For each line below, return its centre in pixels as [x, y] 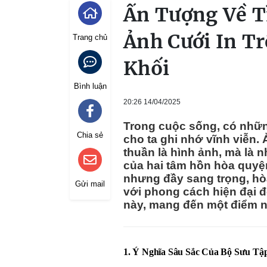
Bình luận [90, 86]
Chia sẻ [90, 135]
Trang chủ [90, 37]
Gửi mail [90, 184]
